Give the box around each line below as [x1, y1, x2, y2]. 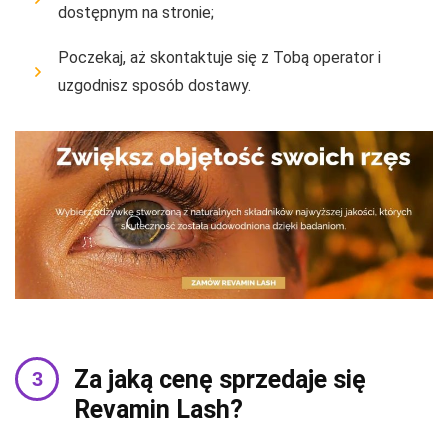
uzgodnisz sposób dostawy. [58, 75, 251, 95]
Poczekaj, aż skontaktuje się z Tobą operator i [58, 47, 381, 67]
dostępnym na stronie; [58, 2, 214, 22]
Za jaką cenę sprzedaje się [74, 365, 366, 395]
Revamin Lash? [74, 395, 243, 425]
